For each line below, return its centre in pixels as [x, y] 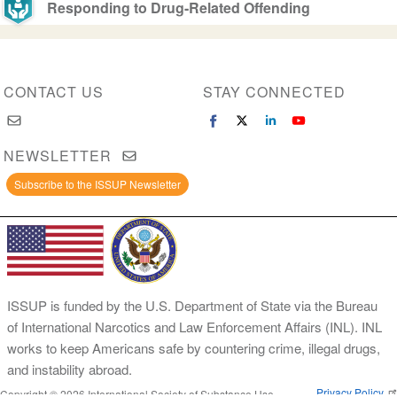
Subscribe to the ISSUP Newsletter [97, 184]
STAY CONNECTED [275, 92]
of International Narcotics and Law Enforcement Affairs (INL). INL [195, 327]
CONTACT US [53, 92]
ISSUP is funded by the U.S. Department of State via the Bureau [192, 306]
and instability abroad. [70, 370]
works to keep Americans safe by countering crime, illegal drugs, [194, 348]
